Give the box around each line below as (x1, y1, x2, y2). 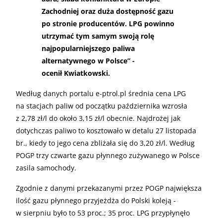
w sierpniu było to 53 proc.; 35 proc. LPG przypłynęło (16, 208, 190, 218)
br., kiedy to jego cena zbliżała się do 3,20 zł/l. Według (16, 138, 195, 148)
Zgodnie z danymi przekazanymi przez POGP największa (16, 183, 202, 193)
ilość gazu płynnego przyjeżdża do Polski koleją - (16, 195, 176, 205)
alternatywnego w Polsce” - (42, 55, 135, 65)
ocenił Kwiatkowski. (42, 68, 110, 78)
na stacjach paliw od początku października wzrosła (16, 101, 187, 111)
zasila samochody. (16, 163, 76, 172)
